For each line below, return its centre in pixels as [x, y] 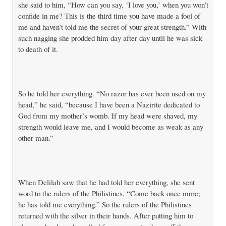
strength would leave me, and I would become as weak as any [111, 126]
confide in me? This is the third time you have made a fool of [109, 15]
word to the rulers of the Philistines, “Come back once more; [109, 193]
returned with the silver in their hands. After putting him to [106, 215]
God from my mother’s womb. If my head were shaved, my [108, 115]
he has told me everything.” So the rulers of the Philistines [105, 204]
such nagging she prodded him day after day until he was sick [110, 38]
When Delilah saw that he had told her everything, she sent [106, 182]
